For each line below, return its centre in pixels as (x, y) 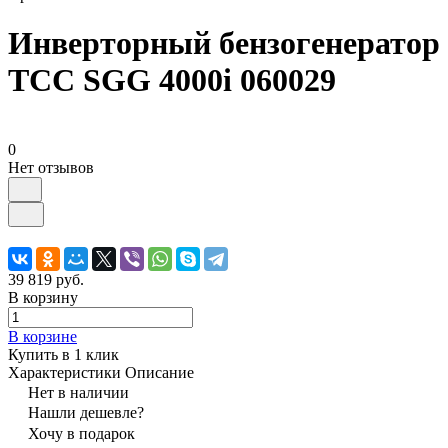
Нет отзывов (51, 167)
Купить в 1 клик (63, 354)
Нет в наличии (78, 392)
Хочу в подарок (81, 433)
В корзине (42, 336)
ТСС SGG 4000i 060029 (172, 80)
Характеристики (64, 372)
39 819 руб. (46, 279)
